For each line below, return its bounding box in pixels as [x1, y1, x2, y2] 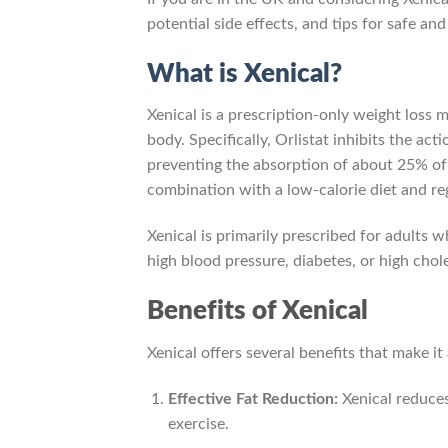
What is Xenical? [147, 60, 342, 87]
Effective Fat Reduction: [167, 390, 338, 407]
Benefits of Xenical [147, 298, 368, 325]
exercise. [167, 415, 229, 432]
